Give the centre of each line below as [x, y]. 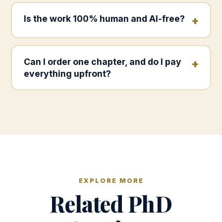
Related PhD [111, 203]
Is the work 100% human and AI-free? [104, 18]
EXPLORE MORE [111, 180]
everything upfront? [67, 73]
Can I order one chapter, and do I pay [102, 61]
